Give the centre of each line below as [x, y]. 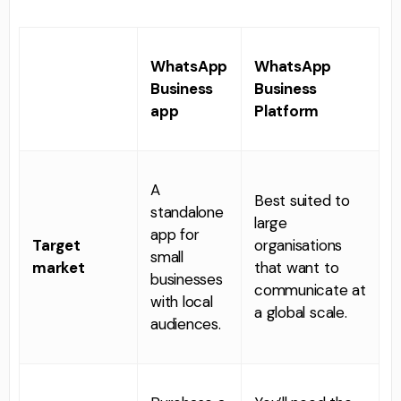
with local [182, 301]
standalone [187, 212]
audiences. [186, 324]
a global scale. [301, 312]
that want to [297, 267]
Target [56, 245]
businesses [187, 279]
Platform [287, 111]
